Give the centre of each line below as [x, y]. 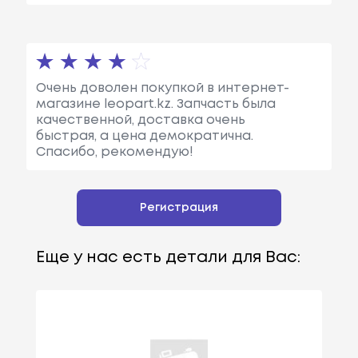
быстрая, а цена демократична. [144, 137]
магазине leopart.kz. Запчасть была [155, 105]
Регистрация [179, 208]
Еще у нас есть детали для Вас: [168, 258]
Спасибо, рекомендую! [114, 153]
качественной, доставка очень [140, 121]
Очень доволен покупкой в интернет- [162, 89]
